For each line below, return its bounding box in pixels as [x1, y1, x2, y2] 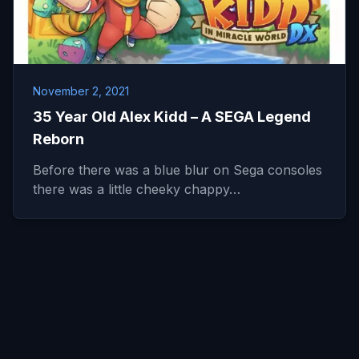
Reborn [33, 131, 84, 147]
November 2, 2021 [33, 84, 129, 98]
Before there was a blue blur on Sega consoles [33, 162, 322, 178]
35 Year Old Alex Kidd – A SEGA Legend [33, 108, 311, 125]
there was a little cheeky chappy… [33, 181, 240, 197]
